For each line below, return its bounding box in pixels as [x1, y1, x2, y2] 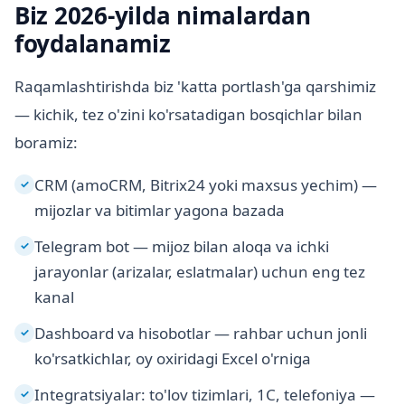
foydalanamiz [14, 27, 171, 61]
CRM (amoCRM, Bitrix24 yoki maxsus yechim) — [34, 174, 377, 196]
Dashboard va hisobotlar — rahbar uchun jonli [34, 323, 367, 344]
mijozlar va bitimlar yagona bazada [34, 200, 285, 221]
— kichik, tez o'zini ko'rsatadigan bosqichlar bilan [14, 104, 363, 126]
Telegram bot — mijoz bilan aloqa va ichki [34, 236, 329, 258]
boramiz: [14, 132, 78, 154]
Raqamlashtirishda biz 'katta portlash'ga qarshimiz [14, 76, 376, 98]
